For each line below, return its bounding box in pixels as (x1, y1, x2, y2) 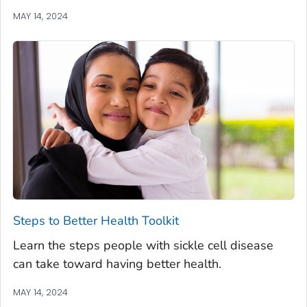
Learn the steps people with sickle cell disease (13, 236, 273, 254)
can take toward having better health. (13, 255, 221, 272)
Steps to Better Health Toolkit (13, 212, 179, 229)
